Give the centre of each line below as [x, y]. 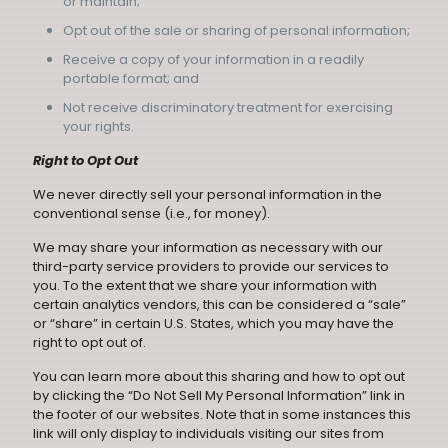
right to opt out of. [89, 342]
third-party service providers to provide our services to [211, 266]
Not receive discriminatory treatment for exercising [228, 107]
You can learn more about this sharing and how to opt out [219, 376]
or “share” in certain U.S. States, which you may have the [213, 323]
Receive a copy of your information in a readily [213, 59]
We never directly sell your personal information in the [207, 194]
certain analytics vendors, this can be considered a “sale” [219, 304]
